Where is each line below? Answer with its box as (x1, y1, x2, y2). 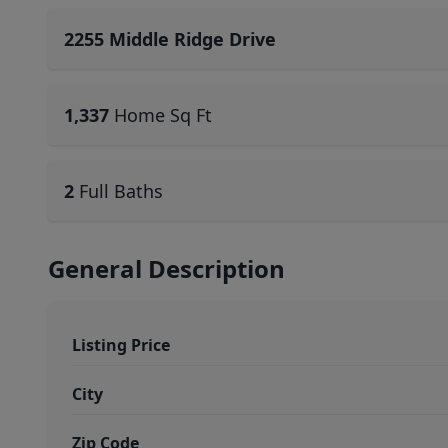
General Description (48, 252, 285, 285)
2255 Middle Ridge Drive (64, 27, 276, 51)
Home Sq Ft (114, 103, 212, 127)
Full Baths (79, 179, 163, 203)
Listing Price (72, 334, 170, 356)
